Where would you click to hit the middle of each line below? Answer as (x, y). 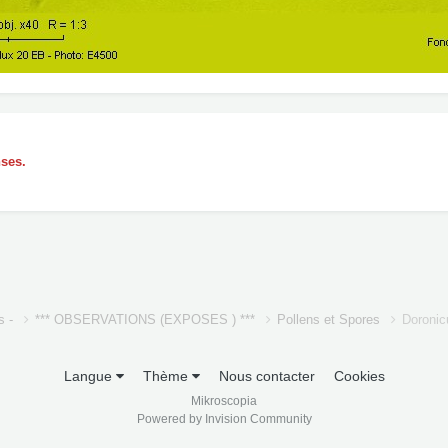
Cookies (359, 376)
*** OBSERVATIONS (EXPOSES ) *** (147, 320)
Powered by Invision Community (224, 419)
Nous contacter (266, 376)
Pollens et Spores (330, 320)
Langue (89, 376)
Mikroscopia (224, 401)
